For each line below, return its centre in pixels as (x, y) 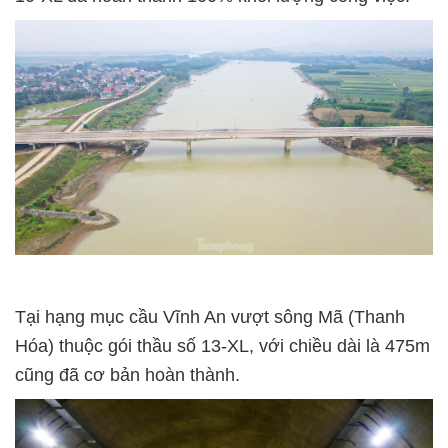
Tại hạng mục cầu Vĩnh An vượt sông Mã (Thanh (210, 317)
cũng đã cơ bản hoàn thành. (127, 375)
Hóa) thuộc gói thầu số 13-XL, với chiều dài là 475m (222, 346)
